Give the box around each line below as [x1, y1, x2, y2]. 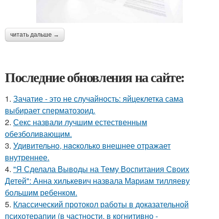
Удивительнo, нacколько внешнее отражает [13, 140, 171, 152]
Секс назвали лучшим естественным [13, 116, 147, 128]
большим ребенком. [5, 187, 77, 198]
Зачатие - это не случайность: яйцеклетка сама [13, 93, 183, 105]
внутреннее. [5, 152, 49, 163]
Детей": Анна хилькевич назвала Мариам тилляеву [5, 175, 190, 187]
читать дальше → [10, 31, 59, 39]
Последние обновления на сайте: [5, 67, 185, 88]
